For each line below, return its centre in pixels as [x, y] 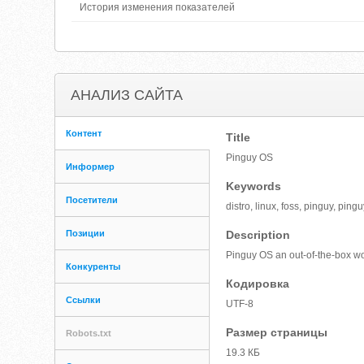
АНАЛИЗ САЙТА [127, 95]
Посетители [92, 200]
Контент [84, 133]
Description [258, 235]
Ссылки [84, 300]
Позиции [86, 233]
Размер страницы [277, 332]
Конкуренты [93, 266]
